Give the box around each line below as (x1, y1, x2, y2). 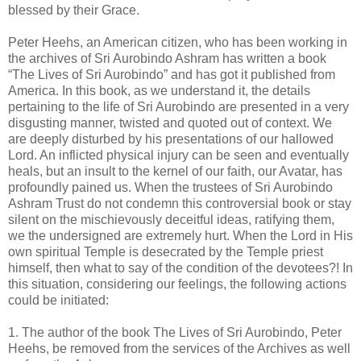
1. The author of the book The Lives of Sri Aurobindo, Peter (8, 325, 342, 339)
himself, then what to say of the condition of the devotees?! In (8, 260, 353, 275)
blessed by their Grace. (8, 2, 139, 17)
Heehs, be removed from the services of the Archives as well (8, 341, 351, 355)
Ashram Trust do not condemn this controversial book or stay (8, 196, 351, 210)
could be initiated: (8, 293, 109, 307)
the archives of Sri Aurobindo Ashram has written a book (8, 51, 326, 65)
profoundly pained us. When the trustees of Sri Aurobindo (8, 180, 333, 194)
